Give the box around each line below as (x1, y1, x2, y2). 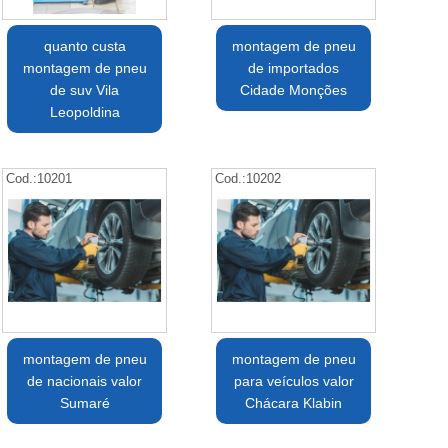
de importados (248, 60, 340, 77)
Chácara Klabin (245, 395, 343, 412)
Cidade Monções (240, 82, 348, 99)
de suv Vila (50, 82, 120, 99)
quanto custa (43, 38, 126, 55)
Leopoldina (49, 104, 120, 121)
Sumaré (59, 395, 110, 412)
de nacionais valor (27, 373, 143, 390)
